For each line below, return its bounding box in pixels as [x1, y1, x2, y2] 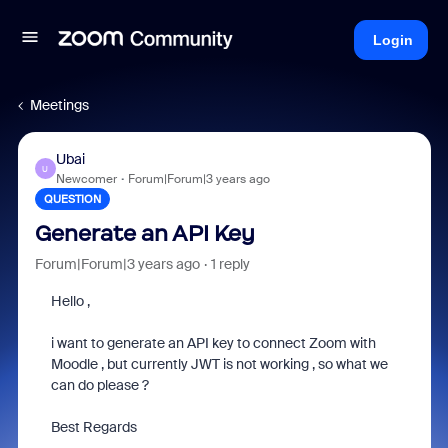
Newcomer [55, 171, 117, 187]
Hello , [50, 292, 93, 310]
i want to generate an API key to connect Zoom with [50, 334, 376, 352]
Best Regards [50, 418, 140, 436]
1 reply [210, 255, 250, 273]
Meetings [30, 96, 89, 114]
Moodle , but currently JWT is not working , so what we [50, 355, 388, 373]
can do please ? [50, 376, 149, 394]
